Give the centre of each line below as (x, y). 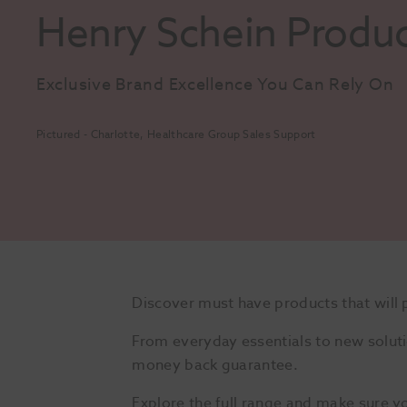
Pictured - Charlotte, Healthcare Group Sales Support (176, 134)
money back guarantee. (215, 365)
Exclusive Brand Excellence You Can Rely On (215, 85)
